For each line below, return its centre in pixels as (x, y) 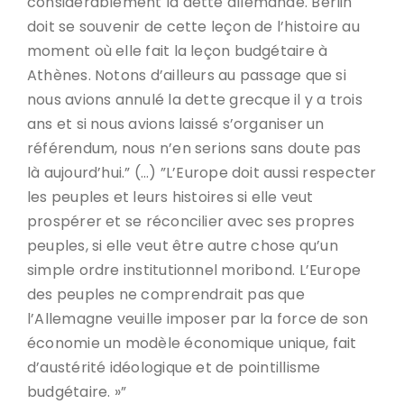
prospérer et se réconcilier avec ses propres (191, 221)
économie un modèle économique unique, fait (192, 343)
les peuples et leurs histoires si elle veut (170, 197)
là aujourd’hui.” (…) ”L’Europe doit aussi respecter (202, 173)
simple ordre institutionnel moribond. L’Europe (194, 270)
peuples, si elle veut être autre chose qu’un (183, 246)
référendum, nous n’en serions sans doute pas (194, 148)
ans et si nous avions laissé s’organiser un (176, 124)
